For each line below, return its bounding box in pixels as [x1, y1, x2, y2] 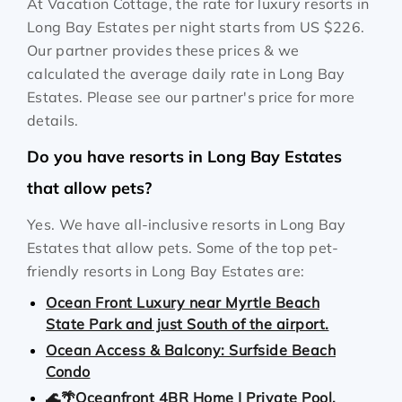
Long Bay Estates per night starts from [27, 18, 300, 36]
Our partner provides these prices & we [27, 41, 300, 59]
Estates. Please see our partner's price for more [27, 88, 355, 106]
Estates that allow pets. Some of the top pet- [27, 239, 339, 257]
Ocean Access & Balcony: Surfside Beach [46, 341, 336, 359]
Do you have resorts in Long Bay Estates [27, 146, 342, 167]
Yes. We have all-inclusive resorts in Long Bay [27, 215, 346, 233]
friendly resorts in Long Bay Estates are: [27, 262, 305, 280]
